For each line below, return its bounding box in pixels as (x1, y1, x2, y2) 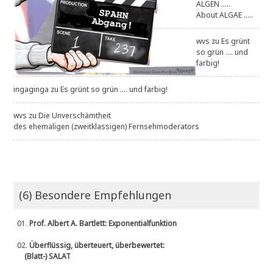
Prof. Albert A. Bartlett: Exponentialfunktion (29, 218, 177, 229)
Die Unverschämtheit (38, 110, 112, 121)
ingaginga (13, 84, 49, 95)
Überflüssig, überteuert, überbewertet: (29, 240, 165, 251)
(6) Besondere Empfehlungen (19, 188, 172, 203)
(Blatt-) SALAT (13, 251, 71, 262)
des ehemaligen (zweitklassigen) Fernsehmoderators (13, 121, 200, 132)
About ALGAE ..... (196, 10, 253, 21)
